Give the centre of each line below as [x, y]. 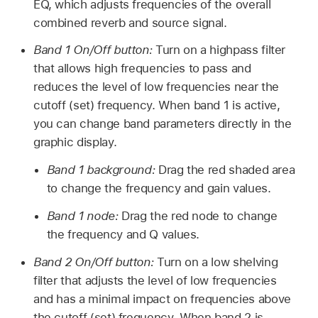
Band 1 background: [102, 170]
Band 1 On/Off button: [94, 50]
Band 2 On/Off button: [95, 262]
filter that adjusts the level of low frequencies [155, 280]
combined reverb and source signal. [130, 22]
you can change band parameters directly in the [162, 124]
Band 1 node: [84, 215]
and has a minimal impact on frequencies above [162, 298]
